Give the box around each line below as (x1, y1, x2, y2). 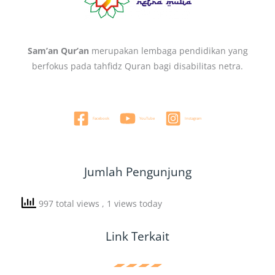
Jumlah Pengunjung (83, 164, 192, 180)
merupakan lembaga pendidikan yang (88, 45, 248, 57)
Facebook (92, 115, 109, 122)
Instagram (185, 115, 203, 122)
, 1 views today (102, 198, 162, 210)
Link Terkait (106, 228, 169, 245)
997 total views (36, 198, 102, 210)
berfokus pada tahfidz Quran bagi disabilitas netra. (32, 60, 243, 72)
